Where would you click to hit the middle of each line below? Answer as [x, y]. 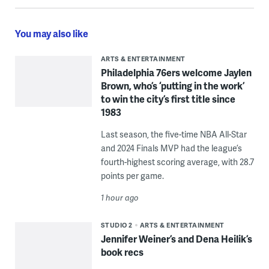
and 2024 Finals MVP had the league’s [171, 148]
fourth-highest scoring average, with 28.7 [177, 162]
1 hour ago [119, 197]
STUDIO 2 [116, 225]
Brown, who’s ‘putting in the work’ [172, 85]
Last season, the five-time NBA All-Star [174, 134]
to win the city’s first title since [168, 98]
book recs [122, 252]
